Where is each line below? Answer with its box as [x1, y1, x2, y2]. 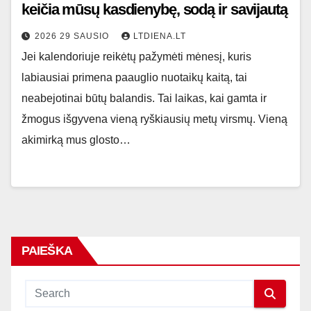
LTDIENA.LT [133, 31, 186, 41]
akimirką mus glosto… [22, 134, 131, 146]
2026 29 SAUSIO [35, 31, 112, 41]
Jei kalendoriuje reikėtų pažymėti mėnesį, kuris [22, 51, 251, 62]
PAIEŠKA [22, 244, 72, 258]
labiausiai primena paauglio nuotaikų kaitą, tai [22, 72, 247, 83]
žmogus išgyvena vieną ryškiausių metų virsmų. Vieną [22, 113, 287, 125]
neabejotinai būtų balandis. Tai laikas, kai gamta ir [22, 92, 267, 104]
